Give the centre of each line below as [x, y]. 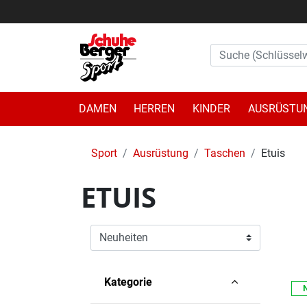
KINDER [211, 108]
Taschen [225, 153]
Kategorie [128, 282]
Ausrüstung [161, 153]
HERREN [155, 108]
